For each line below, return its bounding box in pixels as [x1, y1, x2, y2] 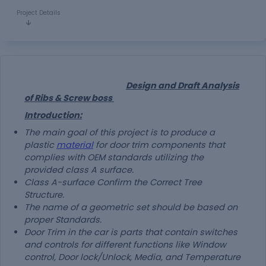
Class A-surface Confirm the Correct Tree [24, 176, 202, 188]
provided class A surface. [24, 164, 134, 176]
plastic [24, 139, 56, 151]
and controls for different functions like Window [24, 239, 226, 251]
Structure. [24, 189, 64, 201]
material [56, 139, 93, 151]
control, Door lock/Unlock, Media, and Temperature [24, 251, 240, 263]
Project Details [17, 8, 61, 17]
